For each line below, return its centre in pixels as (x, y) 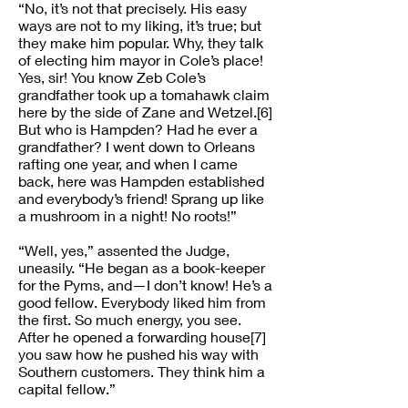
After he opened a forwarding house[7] (142, 337)
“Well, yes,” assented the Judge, (124, 250)
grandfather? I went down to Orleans (137, 146)
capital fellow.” (67, 388)
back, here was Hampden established (141, 181)
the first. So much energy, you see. (130, 319)
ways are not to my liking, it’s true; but (140, 25)
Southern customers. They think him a (142, 371)
